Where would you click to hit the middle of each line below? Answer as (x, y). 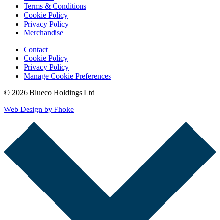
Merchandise (43, 33)
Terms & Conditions (55, 6)
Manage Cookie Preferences (67, 76)
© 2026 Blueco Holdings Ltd (49, 93)
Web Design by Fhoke (39, 110)
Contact (36, 50)
